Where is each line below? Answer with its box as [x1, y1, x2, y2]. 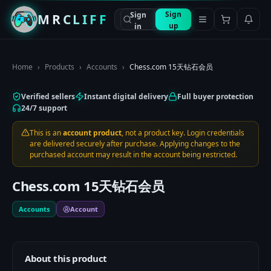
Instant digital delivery [84, 91, 168, 102]
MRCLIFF [38, 10, 109, 28]
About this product [25, 252, 107, 264]
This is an [30, 128, 63, 138]
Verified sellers [21, 91, 75, 102]
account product [63, 128, 122, 138]
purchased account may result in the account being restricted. [30, 149, 237, 160]
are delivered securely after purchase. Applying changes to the [30, 139, 240, 149]
